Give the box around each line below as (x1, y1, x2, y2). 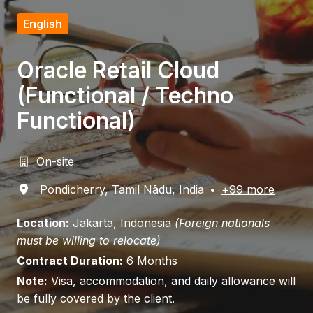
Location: (17, 216, 69, 231)
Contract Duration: (17, 254, 123, 268)
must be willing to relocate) (17, 233, 161, 248)
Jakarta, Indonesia (69, 216, 175, 231)
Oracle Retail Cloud (17, 57, 219, 85)
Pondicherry (36, 182, 105, 197)
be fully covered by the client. (17, 291, 175, 306)
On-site (36, 154, 74, 169)
